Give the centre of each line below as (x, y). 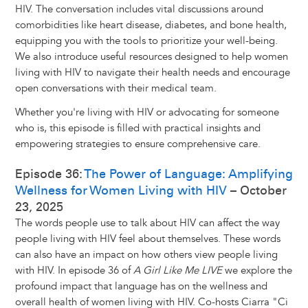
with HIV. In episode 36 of (74, 271)
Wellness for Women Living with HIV (121, 191)
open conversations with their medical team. (115, 89)
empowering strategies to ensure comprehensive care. (137, 144)
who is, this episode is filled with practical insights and (137, 129)
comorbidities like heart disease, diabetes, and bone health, (151, 25)
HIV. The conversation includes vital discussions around (139, 10)
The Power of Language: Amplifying (188, 174)
